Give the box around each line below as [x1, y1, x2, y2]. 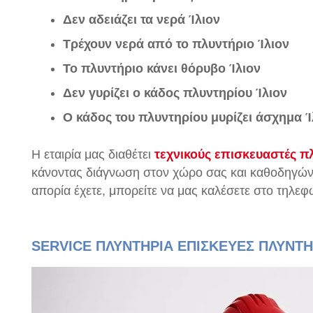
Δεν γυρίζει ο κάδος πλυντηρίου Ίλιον [63, 86, 287, 100]
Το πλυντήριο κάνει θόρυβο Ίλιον [63, 61, 261, 75]
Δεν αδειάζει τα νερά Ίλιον [63, 13, 220, 27]
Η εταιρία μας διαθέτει [31, 147, 154, 161]
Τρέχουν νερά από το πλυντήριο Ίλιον [63, 37, 289, 51]
